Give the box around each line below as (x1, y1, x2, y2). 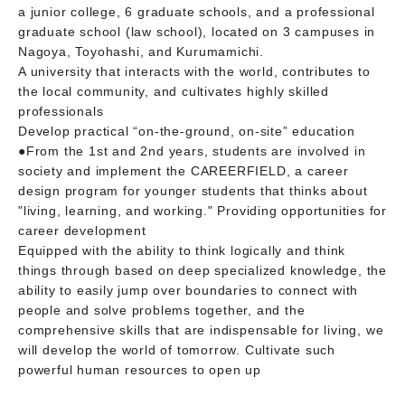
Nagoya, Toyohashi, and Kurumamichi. (18, 43, 265, 59)
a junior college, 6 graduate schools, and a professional (18, 4, 375, 19)
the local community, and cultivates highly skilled (18, 83, 329, 99)
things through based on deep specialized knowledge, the (18, 262, 387, 278)
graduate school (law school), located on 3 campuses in (18, 24, 376, 39)
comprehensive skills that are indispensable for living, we (18, 322, 384, 337)
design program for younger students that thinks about (18, 183, 368, 198)
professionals (18, 103, 104, 118)
